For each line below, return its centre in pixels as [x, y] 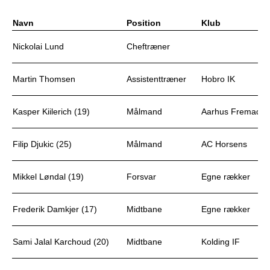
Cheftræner [148, 46]
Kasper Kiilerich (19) [51, 111]
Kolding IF [221, 242]
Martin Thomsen [44, 79]
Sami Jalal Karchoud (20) [62, 242]
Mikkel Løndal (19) [48, 177]
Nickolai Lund [38, 46]
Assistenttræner [156, 79]
